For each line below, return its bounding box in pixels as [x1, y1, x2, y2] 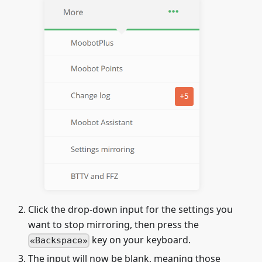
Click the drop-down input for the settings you [28, 203, 233, 216]
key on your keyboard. [89, 233, 191, 247]
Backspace [35, 235, 83, 246]
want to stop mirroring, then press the [28, 218, 199, 232]
